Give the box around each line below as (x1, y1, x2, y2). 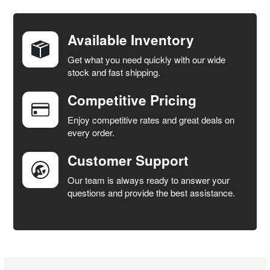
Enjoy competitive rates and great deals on (67, 113, 235, 126)
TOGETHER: (3, 13, 54, 25)
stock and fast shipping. (67, 65, 161, 78)
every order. (67, 125, 115, 139)
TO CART (20, 114, 50, 124)
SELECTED (17, 105, 52, 115)
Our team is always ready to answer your (67, 173, 230, 186)
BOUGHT (3, 2, 40, 15)
